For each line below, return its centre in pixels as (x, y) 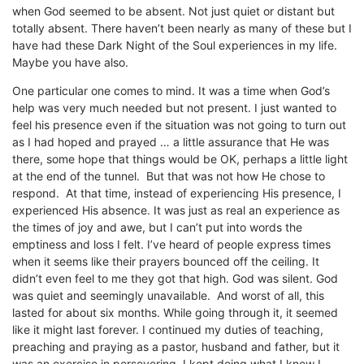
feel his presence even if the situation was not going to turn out (179, 125)
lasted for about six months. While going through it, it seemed (175, 313)
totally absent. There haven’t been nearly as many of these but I (182, 28)
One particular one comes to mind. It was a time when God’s (171, 91)
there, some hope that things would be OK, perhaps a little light (180, 159)
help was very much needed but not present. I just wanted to (174, 108)
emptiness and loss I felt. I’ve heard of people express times (171, 245)
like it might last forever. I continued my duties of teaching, (168, 330)
